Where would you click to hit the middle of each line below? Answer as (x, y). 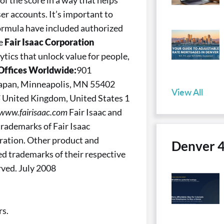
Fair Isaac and (95, 112)
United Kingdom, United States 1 (66, 98)
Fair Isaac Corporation (49, 42)
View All (187, 92)
